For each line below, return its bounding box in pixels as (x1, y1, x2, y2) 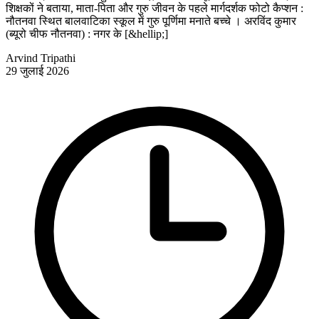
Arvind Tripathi (6, 51, 75, 64)
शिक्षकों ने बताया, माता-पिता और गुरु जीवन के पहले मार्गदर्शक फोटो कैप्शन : (6, 1, 303, 14)
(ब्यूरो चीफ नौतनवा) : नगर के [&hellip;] (6, 27, 168, 40)
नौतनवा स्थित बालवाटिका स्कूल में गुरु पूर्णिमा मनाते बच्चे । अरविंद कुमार (6, 14, 296, 27)
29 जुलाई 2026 (6, 64, 69, 77)
